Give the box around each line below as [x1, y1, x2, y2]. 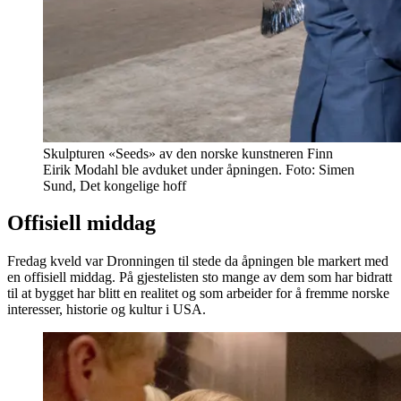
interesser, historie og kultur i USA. [7, 302, 206, 318]
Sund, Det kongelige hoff [43, 177, 186, 193]
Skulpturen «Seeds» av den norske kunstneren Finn [43, 145, 333, 161]
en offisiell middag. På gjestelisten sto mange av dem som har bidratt [7, 269, 392, 286]
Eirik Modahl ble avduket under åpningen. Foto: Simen [43, 161, 354, 177]
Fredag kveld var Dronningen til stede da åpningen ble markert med [7, 253, 388, 269]
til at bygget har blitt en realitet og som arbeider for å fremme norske [7, 286, 389, 302]
